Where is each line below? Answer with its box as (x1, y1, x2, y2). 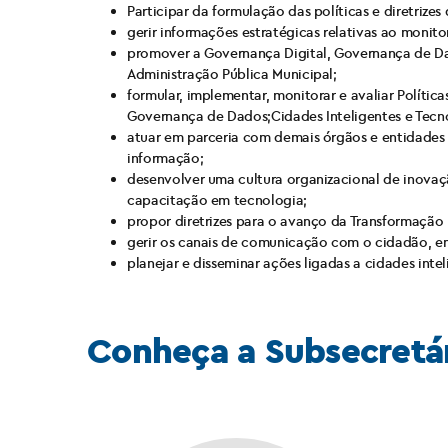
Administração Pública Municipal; (127, 65, 337, 83)
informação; (127, 149, 204, 167)
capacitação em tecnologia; (127, 191, 307, 209)
